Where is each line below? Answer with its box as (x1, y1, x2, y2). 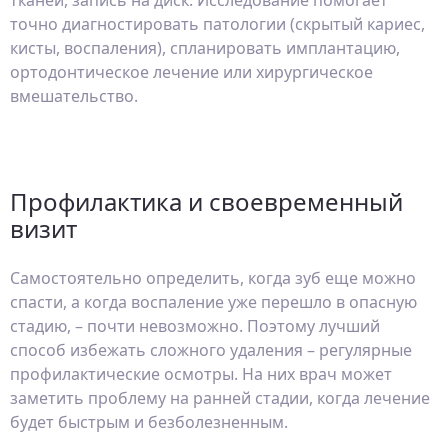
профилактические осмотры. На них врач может (10, 363, 392, 385)
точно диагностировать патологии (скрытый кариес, (10, 13, 425, 35)
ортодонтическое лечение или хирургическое (10, 61, 373, 83)
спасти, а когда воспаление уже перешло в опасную (10, 291, 417, 313)
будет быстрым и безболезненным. (10, 411, 292, 433)
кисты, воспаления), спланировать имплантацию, (10, 37, 400, 59)
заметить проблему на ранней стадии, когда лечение (10, 387, 430, 409)
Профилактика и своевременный (10, 185, 403, 218)
